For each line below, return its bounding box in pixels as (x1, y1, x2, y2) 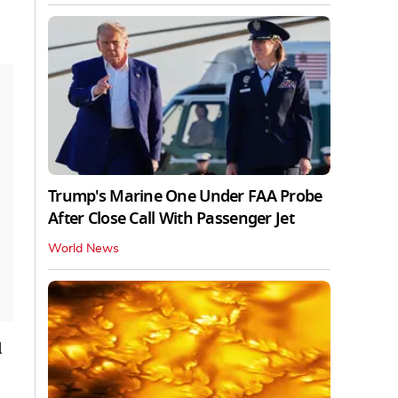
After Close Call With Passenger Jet (48, 206, 294, 230)
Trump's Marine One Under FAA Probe (48, 184, 322, 208)
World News (48, 242, 119, 255)
